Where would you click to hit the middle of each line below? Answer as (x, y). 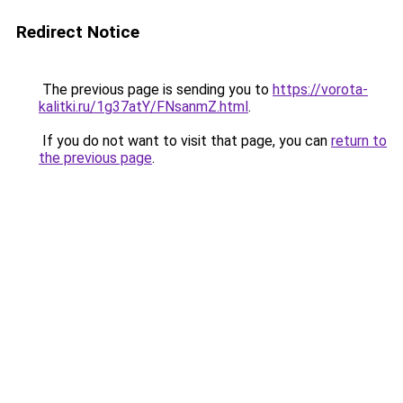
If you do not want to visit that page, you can (185, 141)
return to (359, 141)
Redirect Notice (78, 32)
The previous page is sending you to (156, 90)
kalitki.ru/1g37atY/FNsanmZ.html (143, 107)
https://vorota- (320, 90)
